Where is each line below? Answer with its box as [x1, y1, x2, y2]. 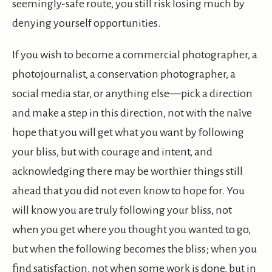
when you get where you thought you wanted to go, [12, 223, 251, 236]
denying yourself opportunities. [12, 17, 161, 30]
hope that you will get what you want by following [12, 126, 244, 139]
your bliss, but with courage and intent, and [12, 146, 212, 158]
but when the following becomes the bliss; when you [12, 243, 257, 256]
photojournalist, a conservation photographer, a [12, 68, 236, 81]
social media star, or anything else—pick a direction [12, 87, 253, 100]
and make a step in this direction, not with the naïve [12, 107, 252, 120]
